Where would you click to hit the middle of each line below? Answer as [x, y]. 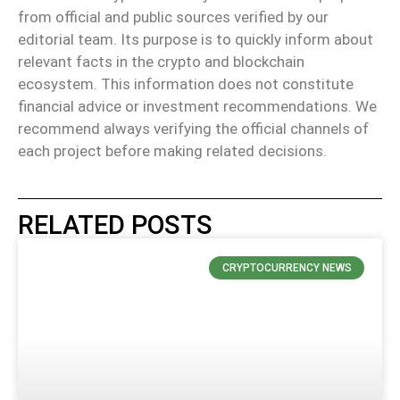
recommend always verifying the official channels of [193, 128]
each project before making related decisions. [172, 150]
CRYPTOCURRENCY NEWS [287, 268]
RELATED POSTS [115, 225]
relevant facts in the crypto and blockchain [161, 61]
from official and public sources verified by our [173, 17]
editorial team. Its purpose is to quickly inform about [196, 39]
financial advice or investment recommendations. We [197, 106]
